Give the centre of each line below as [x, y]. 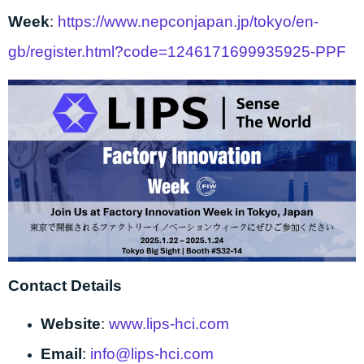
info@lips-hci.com [152, 353]
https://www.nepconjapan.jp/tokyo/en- [188, 22]
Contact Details [65, 285]
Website [71, 323]
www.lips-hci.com [169, 323]
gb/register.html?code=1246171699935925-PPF [177, 52]
